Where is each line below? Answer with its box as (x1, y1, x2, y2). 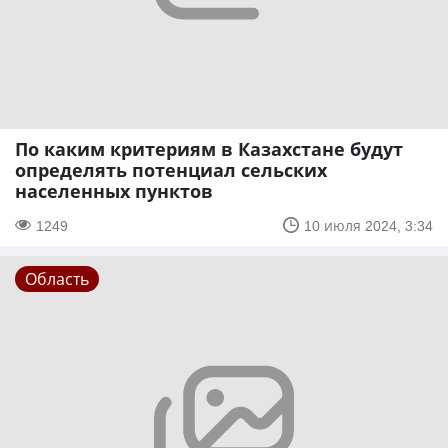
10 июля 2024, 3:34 (304, 215, 433, 235)
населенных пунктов (15, 178, 213, 203)
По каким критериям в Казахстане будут (15, 136, 403, 161)
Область (25, 267, 89, 290)
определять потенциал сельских (15, 157, 327, 182)
